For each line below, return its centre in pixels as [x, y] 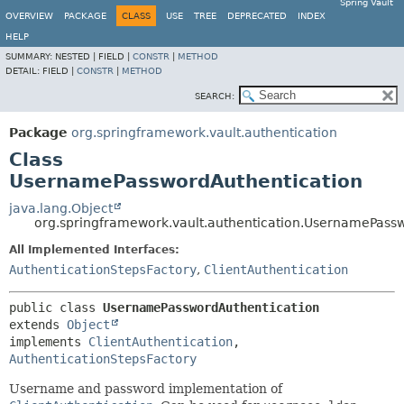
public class [56, 308]
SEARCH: [215, 96]
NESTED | [77, 56]
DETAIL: [24, 71]
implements [49, 342]
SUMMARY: [30, 56]
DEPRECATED [257, 16]
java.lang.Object [61, 208]
